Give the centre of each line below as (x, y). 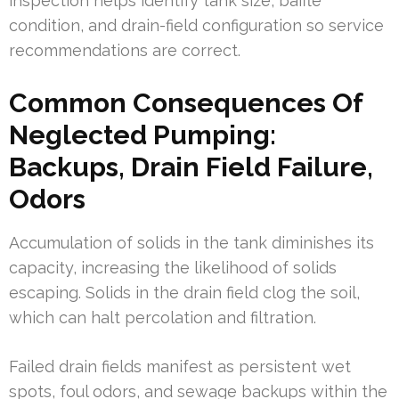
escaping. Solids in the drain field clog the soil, (184, 292)
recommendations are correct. (125, 50)
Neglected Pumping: (142, 134)
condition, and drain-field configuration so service (196, 25)
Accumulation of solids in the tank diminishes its (191, 242)
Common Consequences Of (186, 102)
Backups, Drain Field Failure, (191, 167)
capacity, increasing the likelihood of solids (173, 267)
